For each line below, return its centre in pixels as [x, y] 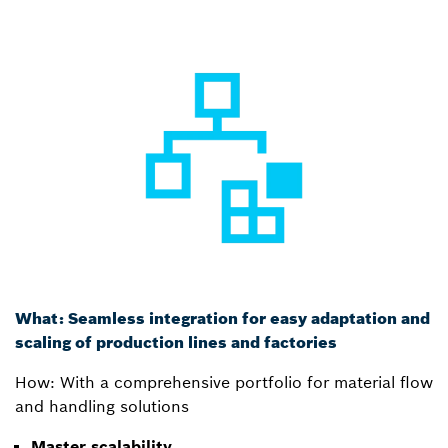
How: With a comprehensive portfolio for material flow [224, 381]
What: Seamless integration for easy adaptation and [222, 317]
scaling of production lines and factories [176, 341]
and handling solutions [102, 405]
